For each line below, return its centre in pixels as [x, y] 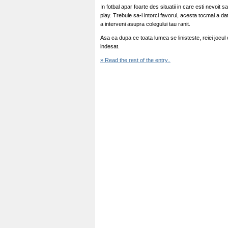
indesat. [110, 46]
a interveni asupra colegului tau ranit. [145, 24]
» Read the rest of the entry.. [135, 60]
